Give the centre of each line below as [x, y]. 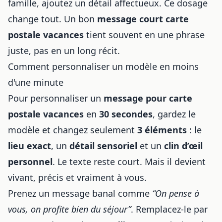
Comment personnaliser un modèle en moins [103, 66]
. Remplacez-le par [169, 209]
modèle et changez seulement [73, 130]
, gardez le [174, 114]
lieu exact [29, 145]
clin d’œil [183, 145]
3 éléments [162, 130]
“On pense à [176, 193]
